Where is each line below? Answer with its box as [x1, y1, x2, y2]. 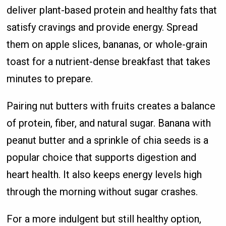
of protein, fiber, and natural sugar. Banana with [7, 117, 211, 129]
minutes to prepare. [7, 72, 93, 85]
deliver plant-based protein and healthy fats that [7, 4, 217, 16]
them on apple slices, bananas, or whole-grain [7, 38, 208, 50]
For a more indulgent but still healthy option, [7, 212, 202, 225]
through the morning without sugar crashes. [7, 185, 198, 198]
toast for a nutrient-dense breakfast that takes [7, 55, 211, 68]
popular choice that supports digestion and [7, 151, 197, 163]
